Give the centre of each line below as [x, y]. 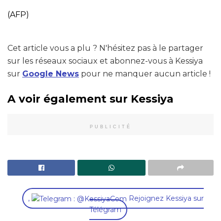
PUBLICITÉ [110, 127]
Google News [51, 74]
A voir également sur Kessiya [91, 98]
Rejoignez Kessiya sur [165, 198]
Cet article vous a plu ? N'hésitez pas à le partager [105, 48]
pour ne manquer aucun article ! [145, 74]
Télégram [105, 209]
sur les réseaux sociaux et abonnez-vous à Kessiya [105, 61]
